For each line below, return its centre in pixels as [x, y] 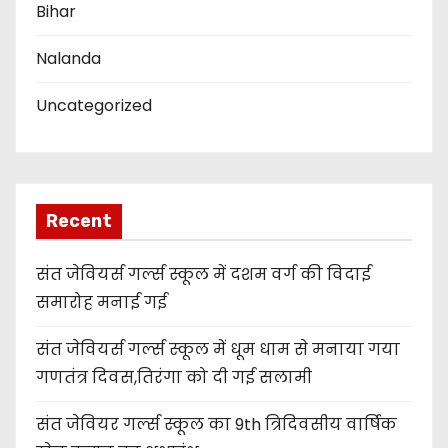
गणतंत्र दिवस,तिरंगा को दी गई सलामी [174, 378]
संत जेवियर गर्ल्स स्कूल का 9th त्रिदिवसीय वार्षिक [216, 425]
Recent [79, 221]
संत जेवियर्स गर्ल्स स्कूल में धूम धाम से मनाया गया [218, 350]
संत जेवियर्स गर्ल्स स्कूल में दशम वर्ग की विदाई [203, 275]
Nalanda [68, 58]
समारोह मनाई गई [101, 303]
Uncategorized [94, 105]
